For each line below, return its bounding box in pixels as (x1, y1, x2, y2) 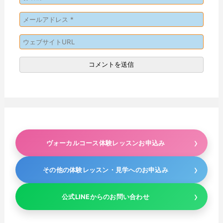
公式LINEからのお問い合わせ (62, 192, 149, 201)
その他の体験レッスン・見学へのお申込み (43, 165, 168, 174)
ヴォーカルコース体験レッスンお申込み (46, 138, 165, 147)
